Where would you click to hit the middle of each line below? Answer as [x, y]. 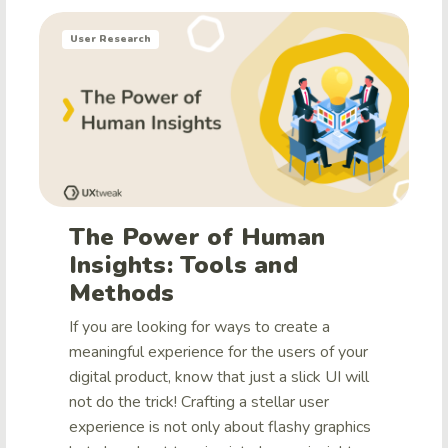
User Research [110, 39]
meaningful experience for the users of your [218, 352]
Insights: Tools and [183, 265]
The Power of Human [197, 237]
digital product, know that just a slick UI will [219, 377]
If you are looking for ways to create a [199, 327]
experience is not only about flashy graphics [220, 427]
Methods [122, 293]
